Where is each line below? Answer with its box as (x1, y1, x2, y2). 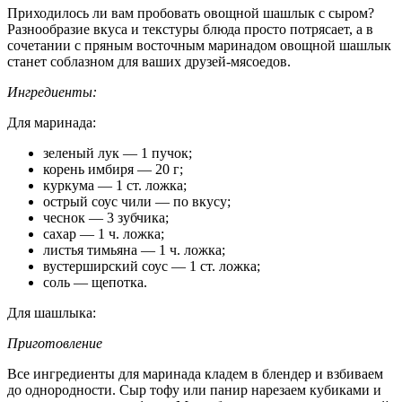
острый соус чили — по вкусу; (43, 193, 231, 209)
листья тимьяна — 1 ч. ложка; (43, 241, 225, 258)
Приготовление (7, 335, 102, 351)
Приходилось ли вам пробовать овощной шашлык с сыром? (7, 4, 374, 21)
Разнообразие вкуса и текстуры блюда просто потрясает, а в (7, 21, 373, 37)
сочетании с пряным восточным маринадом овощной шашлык (7, 37, 391, 53)
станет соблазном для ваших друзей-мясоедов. (7, 53, 291, 69)
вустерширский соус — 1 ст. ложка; (43, 258, 260, 274)
